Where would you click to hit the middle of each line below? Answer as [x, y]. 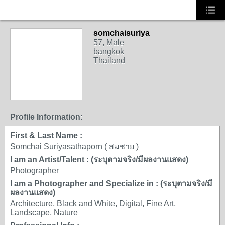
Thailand [109, 61]
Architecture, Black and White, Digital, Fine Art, [93, 204]
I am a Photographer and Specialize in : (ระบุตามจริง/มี [111, 184]
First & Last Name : [46, 135]
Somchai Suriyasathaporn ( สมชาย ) [74, 146]
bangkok [109, 51]
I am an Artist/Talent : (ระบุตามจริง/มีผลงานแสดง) [99, 159]
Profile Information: [46, 117]
